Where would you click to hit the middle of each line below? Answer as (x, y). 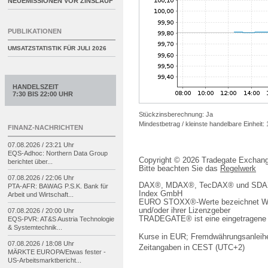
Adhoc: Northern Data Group (66, 153)
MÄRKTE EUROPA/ (36, 252)
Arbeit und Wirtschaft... (41, 194)
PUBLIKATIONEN (35, 31)
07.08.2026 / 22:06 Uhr (41, 178)
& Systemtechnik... (35, 227)
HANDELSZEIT (36, 87)
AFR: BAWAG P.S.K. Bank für (65, 186)
